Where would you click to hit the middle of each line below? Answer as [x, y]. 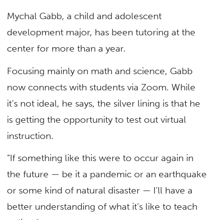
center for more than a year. [67, 49]
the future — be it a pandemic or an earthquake [107, 174]
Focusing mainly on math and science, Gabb [100, 71]
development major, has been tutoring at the [101, 32]
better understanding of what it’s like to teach [102, 206]
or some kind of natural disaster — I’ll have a [100, 190]
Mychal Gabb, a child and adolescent [84, 16]
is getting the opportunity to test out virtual [97, 119]
